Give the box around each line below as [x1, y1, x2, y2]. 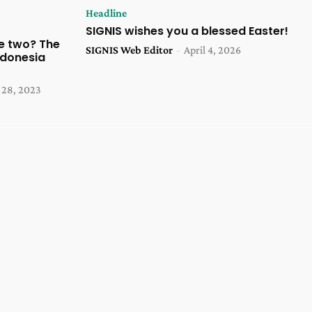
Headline [85, 7, 127, 19]
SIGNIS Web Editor [85, 44, 173, 56]
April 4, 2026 [183, 44, 241, 56]
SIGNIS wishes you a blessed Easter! [85, 23, 288, 40]
